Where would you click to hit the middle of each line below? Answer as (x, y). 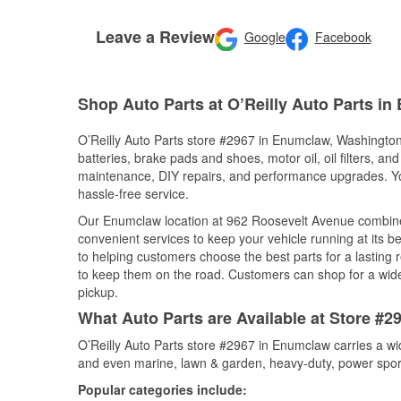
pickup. (98, 292)
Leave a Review (155, 36)
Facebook (343, 37)
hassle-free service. (133, 193)
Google (264, 37)
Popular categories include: (162, 389)
